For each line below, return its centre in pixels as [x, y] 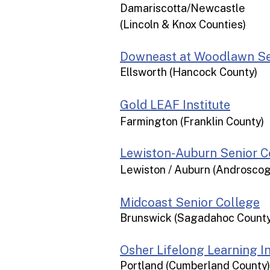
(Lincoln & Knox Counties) [183, 24]
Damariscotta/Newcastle [183, 8]
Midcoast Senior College [190, 202]
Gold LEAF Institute [175, 105]
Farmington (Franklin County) [192, 121]
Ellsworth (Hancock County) [189, 72]
